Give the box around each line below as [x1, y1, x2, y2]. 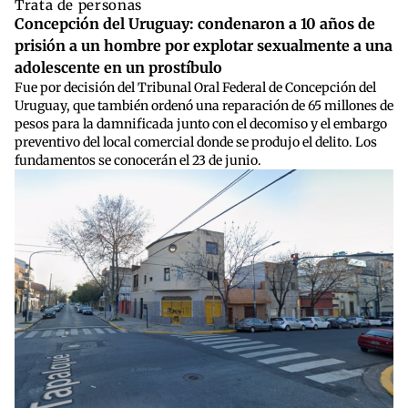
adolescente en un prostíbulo [15, 58, 222, 77]
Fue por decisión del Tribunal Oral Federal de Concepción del [15, 79, 376, 97]
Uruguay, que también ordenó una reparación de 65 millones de [15, 97, 393, 115]
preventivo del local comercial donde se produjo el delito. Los [15, 134, 377, 151]
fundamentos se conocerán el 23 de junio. [15, 152, 261, 169]
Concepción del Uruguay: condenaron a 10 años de [15, 15, 375, 34]
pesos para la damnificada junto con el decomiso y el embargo [15, 116, 387, 133]
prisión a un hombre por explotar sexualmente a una [15, 36, 393, 56]
